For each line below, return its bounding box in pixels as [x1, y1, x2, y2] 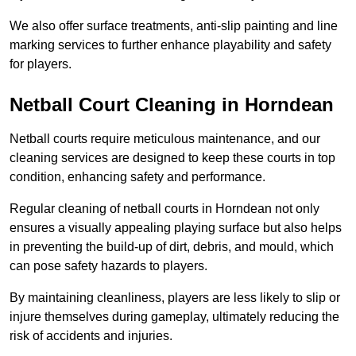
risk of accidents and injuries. [10, 329, 172, 343]
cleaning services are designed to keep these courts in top [10, 151, 335, 165]
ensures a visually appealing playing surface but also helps [10, 221, 342, 235]
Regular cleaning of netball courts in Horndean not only [10, 202, 319, 216]
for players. [10, 57, 72, 72]
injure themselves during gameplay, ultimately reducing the [10, 310, 339, 324]
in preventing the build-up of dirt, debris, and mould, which [10, 240, 334, 254]
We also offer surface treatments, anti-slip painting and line [10, 19, 338, 33]
